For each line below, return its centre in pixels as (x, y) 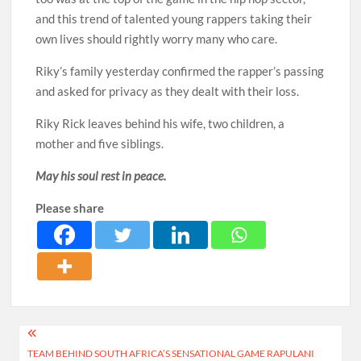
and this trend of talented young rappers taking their (174, 18)
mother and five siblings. (100, 143)
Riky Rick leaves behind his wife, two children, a (160, 123)
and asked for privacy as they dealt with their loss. (168, 91)
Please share (70, 207)
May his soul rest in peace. (101, 175)
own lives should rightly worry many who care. (157, 38)
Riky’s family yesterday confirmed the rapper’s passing (180, 71)
